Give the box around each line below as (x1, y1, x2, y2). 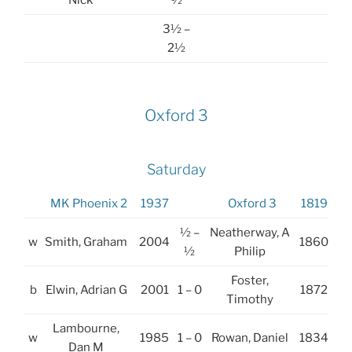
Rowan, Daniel (211, 331, 288, 346)
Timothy (225, 292, 273, 307)
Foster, (230, 273, 269, 288)
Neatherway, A (209, 225, 290, 240)
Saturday (146, 160, 206, 178)
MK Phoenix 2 (49, 196, 127, 211)
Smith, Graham (45, 235, 127, 250)
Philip (233, 244, 266, 259)
